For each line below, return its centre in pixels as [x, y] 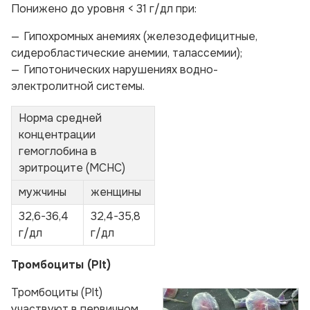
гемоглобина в [58, 151]
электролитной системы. [78, 86]
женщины [116, 192]
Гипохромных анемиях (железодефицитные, [140, 36]
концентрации [57, 135]
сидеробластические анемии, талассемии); [127, 53]
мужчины [43, 192]
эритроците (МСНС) [72, 168]
